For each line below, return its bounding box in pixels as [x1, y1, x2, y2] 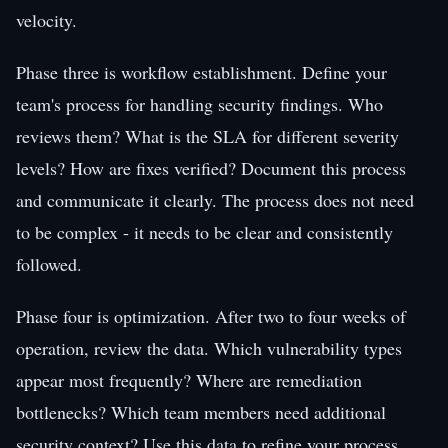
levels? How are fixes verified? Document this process [16, 155, 406, 180]
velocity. [16, 7, 77, 32]
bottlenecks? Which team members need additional [16, 399, 386, 424]
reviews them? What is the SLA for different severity [16, 123, 399, 148]
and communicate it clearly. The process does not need [16, 187, 414, 212]
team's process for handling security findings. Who [16, 91, 383, 116]
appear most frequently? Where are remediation [16, 367, 362, 392]
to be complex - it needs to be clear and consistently [16, 219, 393, 244]
